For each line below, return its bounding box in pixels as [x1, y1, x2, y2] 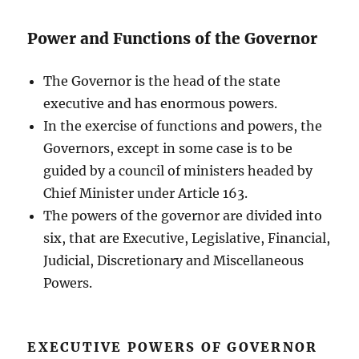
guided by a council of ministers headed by [43, 162, 313, 179]
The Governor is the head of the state [43, 72, 281, 89]
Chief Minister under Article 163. [43, 184, 248, 201]
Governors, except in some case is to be [43, 139, 293, 156]
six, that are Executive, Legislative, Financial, [43, 229, 331, 246]
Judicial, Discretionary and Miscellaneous [43, 252, 305, 268]
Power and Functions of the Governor [27, 28, 318, 48]
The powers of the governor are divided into [43, 207, 323, 224]
